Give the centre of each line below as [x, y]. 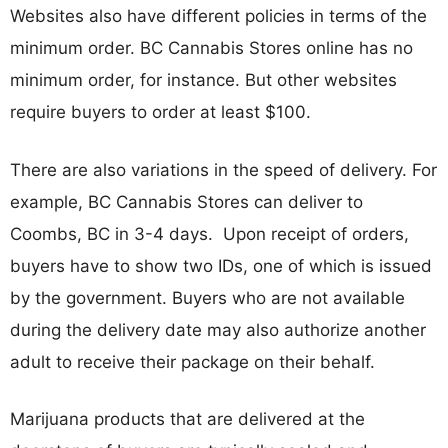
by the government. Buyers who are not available [207, 297]
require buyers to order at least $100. [160, 112]
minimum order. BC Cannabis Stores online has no [211, 48]
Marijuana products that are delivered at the [187, 419]
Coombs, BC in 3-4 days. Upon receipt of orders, [209, 233]
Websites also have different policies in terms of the [218, 16]
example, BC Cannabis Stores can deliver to [186, 201]
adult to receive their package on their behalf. [192, 361]
